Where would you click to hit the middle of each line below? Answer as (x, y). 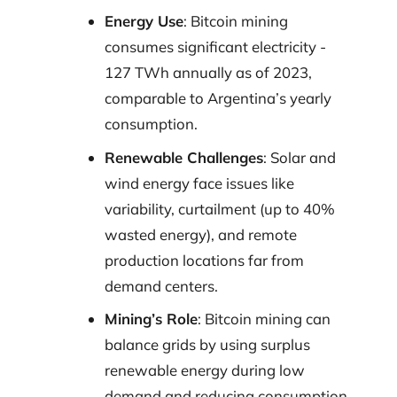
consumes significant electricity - (215, 47)
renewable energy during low (204, 370)
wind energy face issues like (199, 183)
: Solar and (299, 157)
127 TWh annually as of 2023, (208, 73)
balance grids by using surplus (207, 345)
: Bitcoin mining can (264, 319)
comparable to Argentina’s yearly (218, 98)
